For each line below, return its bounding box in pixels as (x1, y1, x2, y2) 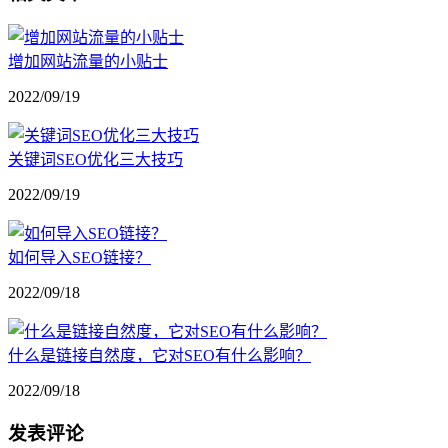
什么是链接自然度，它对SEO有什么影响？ (8, 346, 311, 364)
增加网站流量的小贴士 (8, 52, 168, 70)
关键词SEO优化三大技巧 (8, 150, 183, 168)
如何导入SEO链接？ (8, 248, 151, 266)
